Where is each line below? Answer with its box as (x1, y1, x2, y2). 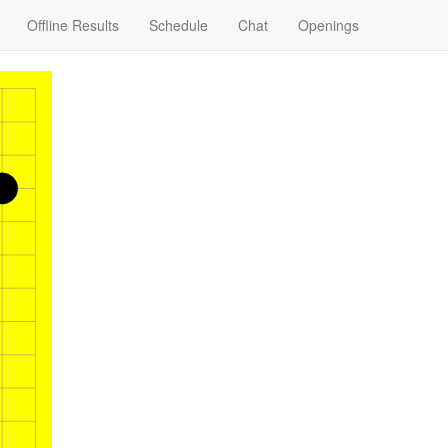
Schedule (149, 15, 208, 35)
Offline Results (27, 15, 119, 35)
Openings (298, 15, 359, 35)
